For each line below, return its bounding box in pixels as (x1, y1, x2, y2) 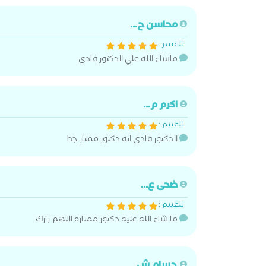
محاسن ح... (130, 17, 179, 34)
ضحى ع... (141, 178, 179, 195)
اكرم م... (143, 97, 179, 115)
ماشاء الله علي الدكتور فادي (78, 53, 179, 67)
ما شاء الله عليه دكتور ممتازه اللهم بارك (36, 213, 179, 227)
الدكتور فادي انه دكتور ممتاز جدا (66, 133, 179, 147)
